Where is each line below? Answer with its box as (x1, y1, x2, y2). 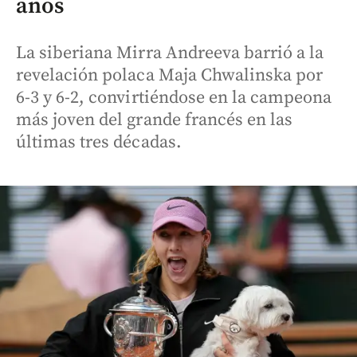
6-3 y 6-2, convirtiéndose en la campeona (16, 87, 332, 108)
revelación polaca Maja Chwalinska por (16, 65, 324, 86)
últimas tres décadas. (16, 131, 182, 153)
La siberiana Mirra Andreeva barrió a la (16, 42, 324, 64)
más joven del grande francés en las (16, 109, 293, 131)
